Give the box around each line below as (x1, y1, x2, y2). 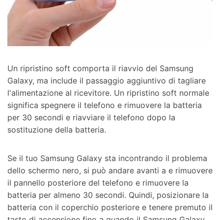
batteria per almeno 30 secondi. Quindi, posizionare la (7, 190, 209, 200)
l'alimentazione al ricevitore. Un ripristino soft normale (7, 87, 209, 98)
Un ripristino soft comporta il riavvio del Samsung (7, 63, 193, 73)
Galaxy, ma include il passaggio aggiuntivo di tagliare (7, 75, 206, 85)
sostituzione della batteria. (7, 124, 106, 135)
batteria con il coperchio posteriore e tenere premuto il (7, 202, 213, 212)
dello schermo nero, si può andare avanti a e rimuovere (7, 165, 213, 175)
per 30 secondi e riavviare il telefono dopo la (7, 112, 175, 122)
